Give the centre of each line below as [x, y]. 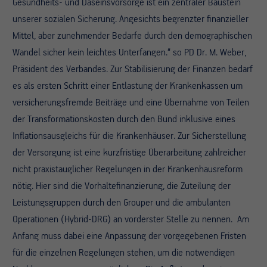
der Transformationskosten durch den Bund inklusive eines [124, 119]
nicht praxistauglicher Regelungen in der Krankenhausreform [128, 170]
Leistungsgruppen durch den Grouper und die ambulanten [122, 203]
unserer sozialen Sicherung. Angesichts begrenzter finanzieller [131, 19]
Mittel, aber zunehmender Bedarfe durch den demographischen [132, 36]
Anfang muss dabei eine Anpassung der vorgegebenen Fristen [129, 236]
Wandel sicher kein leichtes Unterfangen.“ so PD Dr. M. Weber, [129, 53]
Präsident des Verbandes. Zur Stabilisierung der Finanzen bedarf [133, 69]
